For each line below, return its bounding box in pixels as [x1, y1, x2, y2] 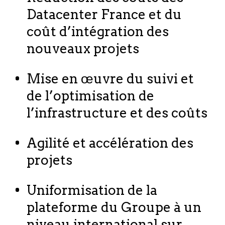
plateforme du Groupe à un [26, 199, 201, 215]
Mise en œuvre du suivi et [26, 70, 194, 86]
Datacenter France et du [26, 6, 182, 22]
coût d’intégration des [26, 23, 169, 39]
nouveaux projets [26, 40, 139, 56]
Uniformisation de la [26, 182, 157, 198]
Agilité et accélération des [26, 135, 193, 151]
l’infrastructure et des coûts [26, 104, 207, 121]
